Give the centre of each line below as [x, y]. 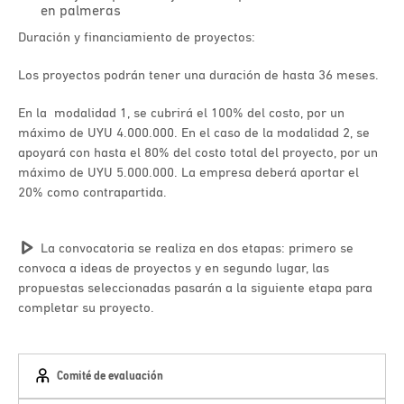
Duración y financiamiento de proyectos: [137, 37]
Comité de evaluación [110, 376]
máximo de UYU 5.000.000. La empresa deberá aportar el [188, 172]
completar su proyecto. [86, 307]
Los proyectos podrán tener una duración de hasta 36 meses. [200, 74]
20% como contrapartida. [92, 192]
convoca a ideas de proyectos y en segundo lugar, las [174, 267]
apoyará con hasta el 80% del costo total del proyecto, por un [198, 152]
